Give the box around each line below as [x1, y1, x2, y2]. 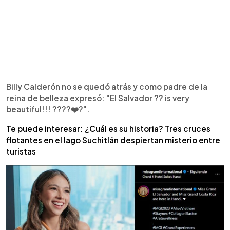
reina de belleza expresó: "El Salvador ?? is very [6, 92, 189, 103]
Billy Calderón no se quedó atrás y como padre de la [6, 81, 207, 91]
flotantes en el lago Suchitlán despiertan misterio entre [6, 135, 220, 145]
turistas [6, 146, 36, 156]
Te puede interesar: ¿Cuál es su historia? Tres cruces [6, 123, 210, 133]
